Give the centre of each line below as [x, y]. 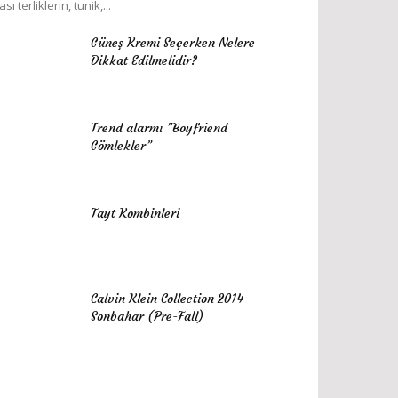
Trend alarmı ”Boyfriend [159, 128]
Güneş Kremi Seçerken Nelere [173, 43]
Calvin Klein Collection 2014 [167, 298]
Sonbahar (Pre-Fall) [147, 316]
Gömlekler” [121, 146]
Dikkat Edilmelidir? [144, 60]
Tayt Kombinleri [135, 213]
